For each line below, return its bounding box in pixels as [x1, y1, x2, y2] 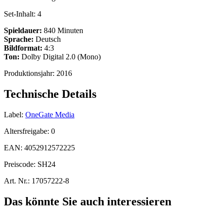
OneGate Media [25, 110, 74, 119]
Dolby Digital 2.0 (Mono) [19, 53, 101, 61]
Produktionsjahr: [4, 69, 56, 78]
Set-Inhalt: [4, 10, 37, 18]
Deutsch [34, 35, 61, 44]
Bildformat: [4, 44, 42, 53]
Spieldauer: [4, 26, 42, 35]
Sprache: [4, 35, 34, 44]
